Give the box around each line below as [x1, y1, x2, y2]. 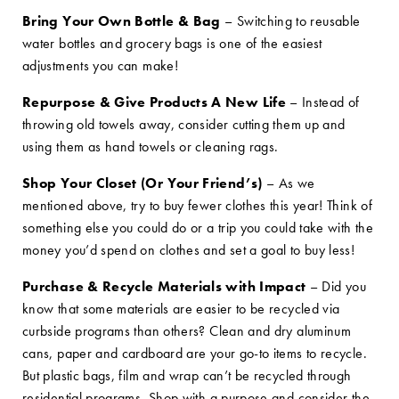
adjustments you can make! [22, 56, 178, 75]
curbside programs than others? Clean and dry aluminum [22, 322, 352, 340]
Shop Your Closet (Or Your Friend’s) [22, 174, 263, 192]
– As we [262, 174, 315, 192]
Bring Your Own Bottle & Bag [22, 12, 221, 30]
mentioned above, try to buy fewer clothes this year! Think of [22, 196, 372, 215]
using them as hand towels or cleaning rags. [22, 137, 279, 156]
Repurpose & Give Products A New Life [22, 93, 286, 111]
